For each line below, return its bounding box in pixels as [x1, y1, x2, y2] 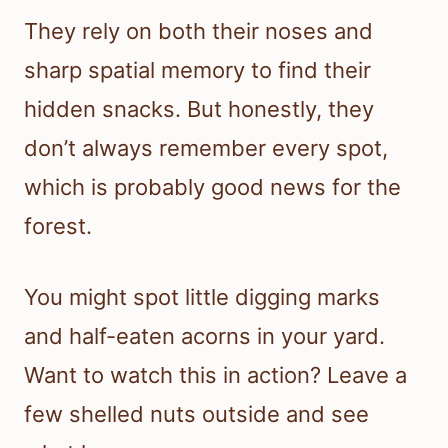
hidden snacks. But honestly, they [24, 95, 374, 122]
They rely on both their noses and [24, 17, 373, 44]
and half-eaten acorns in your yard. [24, 322, 385, 349]
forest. [24, 212, 92, 239]
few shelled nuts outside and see [24, 400, 369, 427]
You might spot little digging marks [24, 283, 380, 310]
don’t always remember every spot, [24, 134, 388, 161]
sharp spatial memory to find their [24, 56, 371, 83]
